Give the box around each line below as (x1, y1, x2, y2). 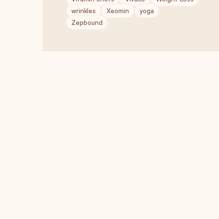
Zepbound (71, 19, 103, 26)
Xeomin (107, 7, 129, 15)
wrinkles (71, 7, 96, 15)
